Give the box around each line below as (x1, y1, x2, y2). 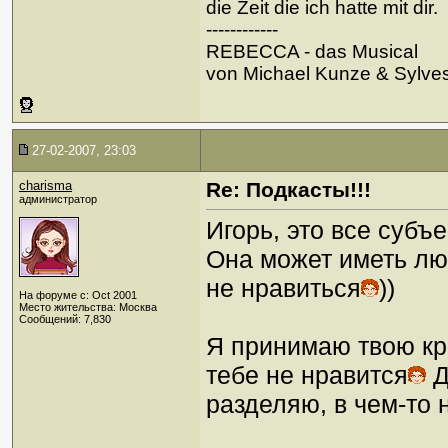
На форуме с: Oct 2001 (19, 289, 137, 301)
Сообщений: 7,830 (19, 313, 111, 325)
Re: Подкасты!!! (206, 178, 371, 201)
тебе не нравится (206, 361, 408, 390)
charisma (19, 178, 72, 193)
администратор (19, 193, 97, 205)
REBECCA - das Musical (206, 41, 418, 63)
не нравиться (206, 274, 361, 303)
